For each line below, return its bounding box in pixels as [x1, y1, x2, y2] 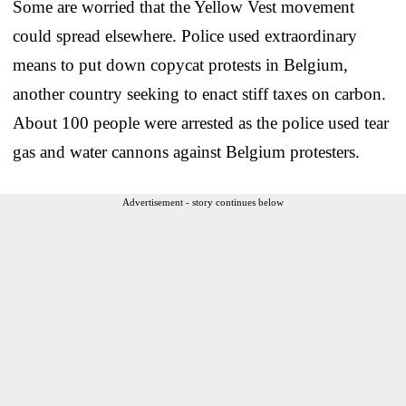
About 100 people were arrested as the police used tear [13, 112, 389, 132]
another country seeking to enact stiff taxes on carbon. [13, 83, 386, 103]
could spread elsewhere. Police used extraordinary [13, 25, 357, 45]
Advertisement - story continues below [122, 196, 284, 208]
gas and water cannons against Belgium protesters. [13, 141, 360, 161]
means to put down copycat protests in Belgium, [13, 54, 348, 74]
